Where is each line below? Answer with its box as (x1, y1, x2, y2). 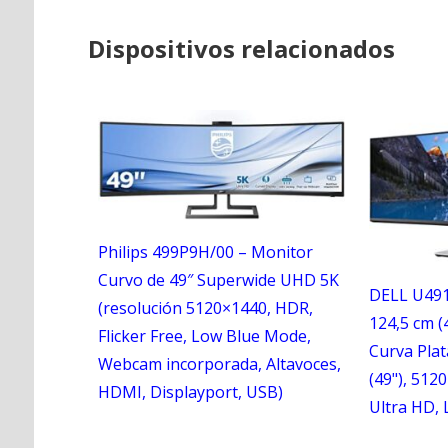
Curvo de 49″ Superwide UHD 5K (97, 268, 339, 291)
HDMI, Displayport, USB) (97, 380, 283, 403)
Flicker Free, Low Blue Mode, (97, 324, 311, 347)
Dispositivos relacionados (87, 31, 395, 65)
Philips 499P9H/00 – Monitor (97, 240, 313, 263)
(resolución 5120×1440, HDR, (97, 296, 313, 319)
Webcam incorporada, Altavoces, (97, 352, 341, 375)
